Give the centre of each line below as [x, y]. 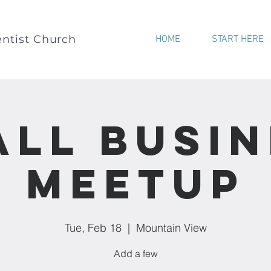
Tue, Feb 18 [93, 228]
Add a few [135, 253]
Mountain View [171, 228]
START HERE [238, 39]
